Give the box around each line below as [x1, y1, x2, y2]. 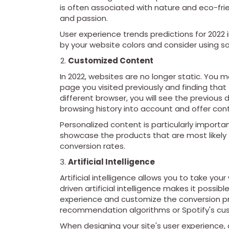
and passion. [60, 13, 108, 24]
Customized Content [68, 55, 153, 66]
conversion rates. [60, 141, 125, 152]
